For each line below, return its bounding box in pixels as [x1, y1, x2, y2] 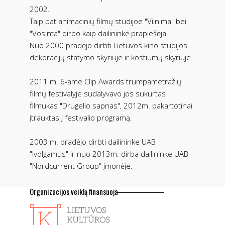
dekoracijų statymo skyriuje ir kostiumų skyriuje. [30, 52, 193, 62]
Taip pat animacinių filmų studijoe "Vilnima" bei [30, 16, 186, 26]
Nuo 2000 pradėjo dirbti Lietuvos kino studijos [30, 40, 187, 50]
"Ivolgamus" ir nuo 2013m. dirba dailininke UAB [30, 148, 188, 159]
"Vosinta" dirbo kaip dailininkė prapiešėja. [30, 28, 168, 38]
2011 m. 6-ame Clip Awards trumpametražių [30, 76, 181, 86]
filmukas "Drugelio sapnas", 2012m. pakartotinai [30, 100, 192, 110]
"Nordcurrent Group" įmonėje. [30, 160, 133, 171]
